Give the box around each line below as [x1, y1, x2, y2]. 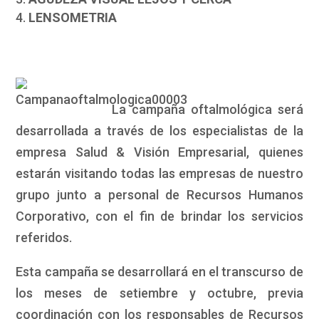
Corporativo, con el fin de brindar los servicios [16, 209, 303, 224]
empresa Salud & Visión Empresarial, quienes [16, 145, 303, 160]
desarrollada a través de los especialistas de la [16, 123, 303, 139]
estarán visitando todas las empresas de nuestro [16, 166, 303, 182]
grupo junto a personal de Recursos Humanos [16, 187, 303, 203]
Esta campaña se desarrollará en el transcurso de [16, 264, 303, 280]
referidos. [16, 230, 73, 246]
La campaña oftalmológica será [112, 102, 303, 117]
